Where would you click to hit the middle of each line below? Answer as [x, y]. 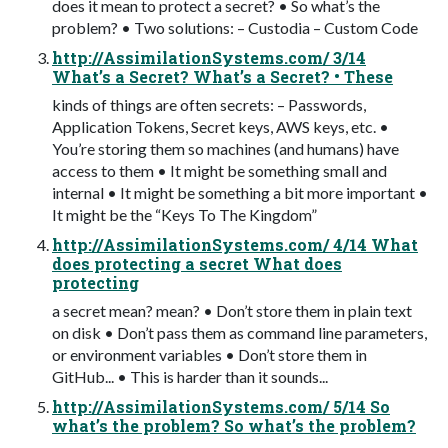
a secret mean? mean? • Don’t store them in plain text [232, 310]
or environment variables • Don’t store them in [209, 354]
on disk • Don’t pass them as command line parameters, [239, 332]
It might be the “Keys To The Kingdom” [184, 214]
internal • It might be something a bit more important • [240, 192]
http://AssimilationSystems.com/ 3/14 [209, 57]
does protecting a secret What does [197, 263]
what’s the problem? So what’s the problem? [234, 425]
